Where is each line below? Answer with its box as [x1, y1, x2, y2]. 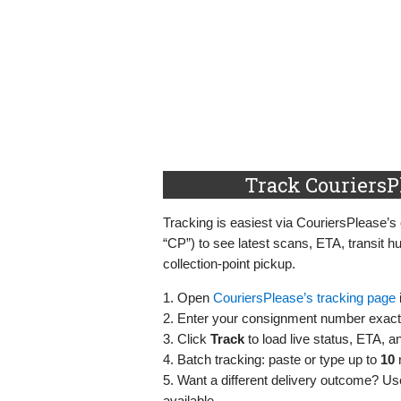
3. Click [163, 330, 210, 346]
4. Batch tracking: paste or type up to [163, 351, 380, 367]
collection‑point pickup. [163, 255, 295, 271]
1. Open [163, 289, 213, 305]
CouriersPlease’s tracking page [213, 289, 396, 305]
